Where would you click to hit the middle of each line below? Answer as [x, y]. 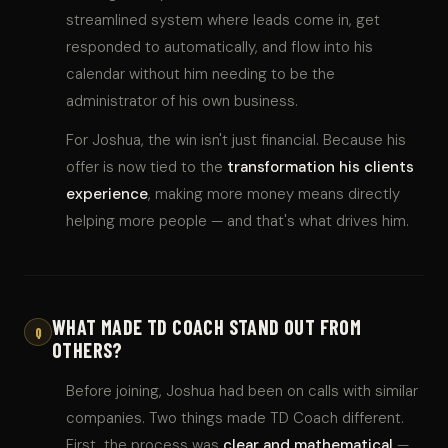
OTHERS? [87, 349]
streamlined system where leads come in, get [223, 19]
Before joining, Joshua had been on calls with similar [242, 390]
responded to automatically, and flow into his [219, 46]
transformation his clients [320, 166]
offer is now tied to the [146, 166]
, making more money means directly [274, 193]
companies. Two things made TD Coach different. [235, 417]
